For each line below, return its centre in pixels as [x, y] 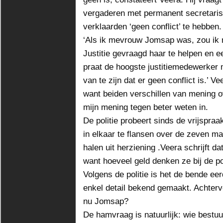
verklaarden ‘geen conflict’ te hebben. [152, 26]
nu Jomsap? [106, 201]
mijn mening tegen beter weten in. [146, 107]
